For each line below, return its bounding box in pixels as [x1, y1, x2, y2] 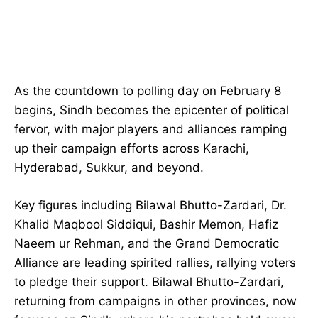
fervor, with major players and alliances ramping [14, 122, 287, 137]
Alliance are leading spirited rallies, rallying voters [14, 256, 296, 270]
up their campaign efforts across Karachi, [14, 141, 249, 156]
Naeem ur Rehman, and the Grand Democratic [14, 236, 279, 251]
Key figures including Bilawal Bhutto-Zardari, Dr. [14, 198, 287, 213]
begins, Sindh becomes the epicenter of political [14, 103, 289, 118]
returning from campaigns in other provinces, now [14, 294, 297, 309]
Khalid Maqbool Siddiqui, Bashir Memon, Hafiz [14, 217, 278, 232]
